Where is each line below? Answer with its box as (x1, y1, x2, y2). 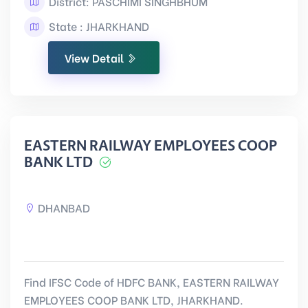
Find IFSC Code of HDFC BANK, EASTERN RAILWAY (24, 274, 279, 289)
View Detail (65, 49, 126, 65)
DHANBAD (38, 199, 90, 215)
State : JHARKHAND (46, 18, 149, 34)
